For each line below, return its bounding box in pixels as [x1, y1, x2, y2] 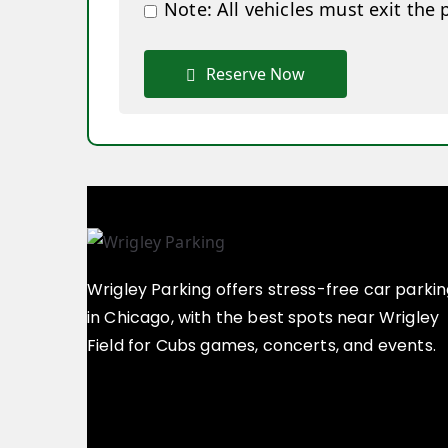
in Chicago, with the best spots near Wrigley [87, 305, 440, 329]
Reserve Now [205, 63, 305, 85]
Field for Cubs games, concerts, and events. [87, 333, 436, 357]
